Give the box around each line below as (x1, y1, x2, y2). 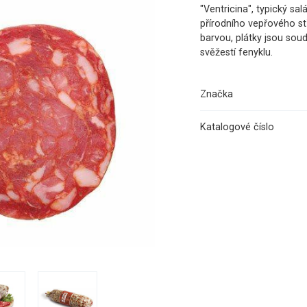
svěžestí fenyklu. (200, 47, 273, 59)
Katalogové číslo (200, 121, 274, 134)
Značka (200, 88, 233, 101)
